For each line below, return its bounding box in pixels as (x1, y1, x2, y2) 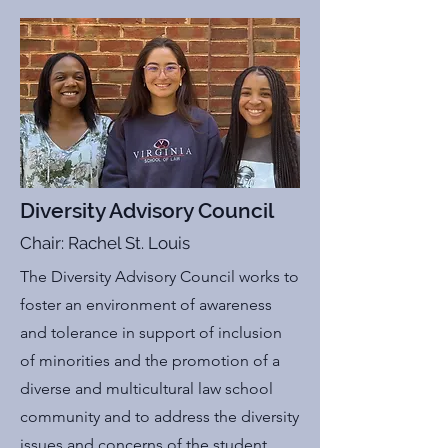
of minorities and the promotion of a (20, 351, 280, 370)
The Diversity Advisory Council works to (20, 267, 299, 286)
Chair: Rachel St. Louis (20, 233, 190, 253)
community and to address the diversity (20, 407, 299, 426)
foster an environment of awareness (20, 295, 272, 314)
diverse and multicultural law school (20, 379, 273, 398)
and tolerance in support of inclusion (20, 323, 282, 342)
